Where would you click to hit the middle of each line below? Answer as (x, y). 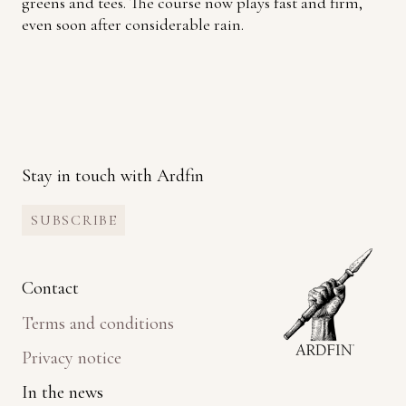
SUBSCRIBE (74, 221)
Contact (50, 289)
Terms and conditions (98, 323)
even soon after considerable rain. (133, 24)
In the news (63, 393)
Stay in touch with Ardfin (113, 176)
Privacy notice (72, 358)
